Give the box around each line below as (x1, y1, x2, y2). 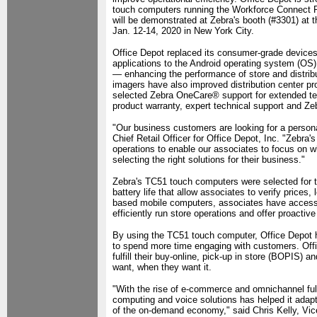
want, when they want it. (113, 262, 212, 272)
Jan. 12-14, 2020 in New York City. (113, 25, 254, 36)
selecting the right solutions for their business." (113, 154, 305, 165)
